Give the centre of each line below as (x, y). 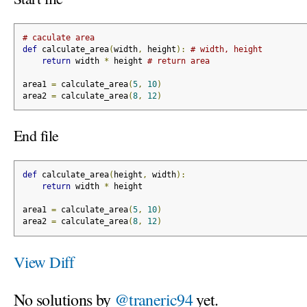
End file (36, 136)
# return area (178, 61)
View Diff (44, 261)
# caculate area (58, 37)
